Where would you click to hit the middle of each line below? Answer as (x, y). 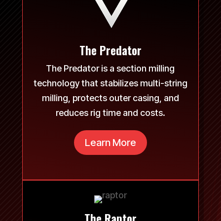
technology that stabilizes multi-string (110, 83)
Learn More (110, 142)
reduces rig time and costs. (110, 112)
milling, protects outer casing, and (110, 98)
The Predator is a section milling (110, 68)
